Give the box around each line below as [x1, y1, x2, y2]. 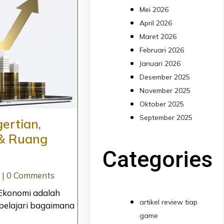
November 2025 [139, 86, 191, 95]
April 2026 [139, 18, 172, 28]
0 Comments [6, 169, 54, 180]
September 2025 [139, 113, 193, 122]
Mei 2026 [139, 5, 169, 14]
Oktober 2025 [139, 99, 184, 109]
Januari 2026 [139, 59, 181, 68]
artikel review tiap [139, 197, 198, 206]
